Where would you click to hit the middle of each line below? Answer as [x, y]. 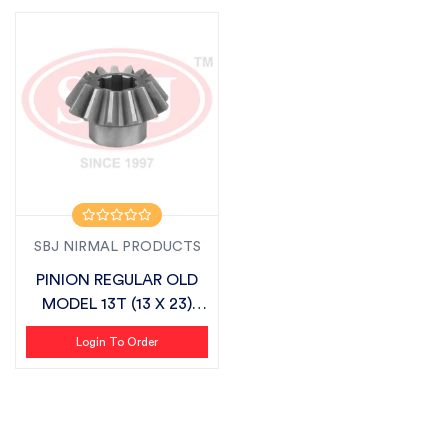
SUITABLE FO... [117, 328]
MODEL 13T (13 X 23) [117, 304]
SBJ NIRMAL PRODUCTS [117, 247]
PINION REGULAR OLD [117, 280]
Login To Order [117, 342]
